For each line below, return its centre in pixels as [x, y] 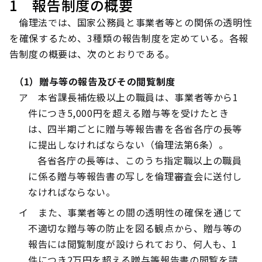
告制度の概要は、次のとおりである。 [92, 54]
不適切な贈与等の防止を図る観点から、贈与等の [135, 228]
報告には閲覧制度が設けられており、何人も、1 [133, 244]
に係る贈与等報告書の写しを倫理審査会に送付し [135, 176]
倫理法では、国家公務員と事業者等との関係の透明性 [136, 22]
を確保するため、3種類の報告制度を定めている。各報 [129, 38]
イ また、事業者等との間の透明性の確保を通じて [131, 212]
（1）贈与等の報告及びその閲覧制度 [95, 81]
